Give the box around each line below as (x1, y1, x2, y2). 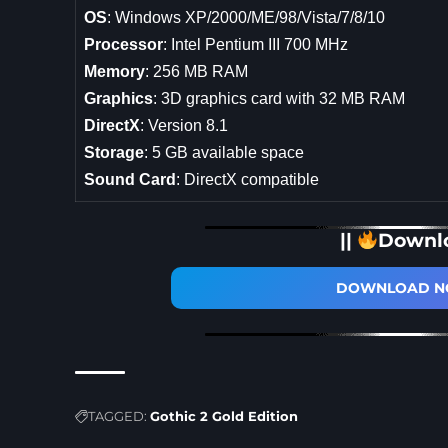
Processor (84, 35, 164, 53)
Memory (84, 62, 146, 80)
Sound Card (84, 170, 177, 188)
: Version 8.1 (140, 116, 229, 134)
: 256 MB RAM (145, 62, 249, 80)
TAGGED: (88, 407, 148, 424)
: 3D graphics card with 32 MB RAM (153, 89, 406, 107)
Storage (84, 143, 145, 161)
